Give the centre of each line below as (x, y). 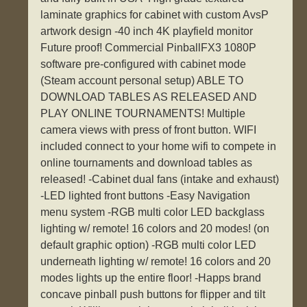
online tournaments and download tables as (147, 163)
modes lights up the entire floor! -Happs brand (151, 278)
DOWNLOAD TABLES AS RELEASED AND (149, 97)
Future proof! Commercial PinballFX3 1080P (149, 48)
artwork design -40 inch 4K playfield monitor (147, 32)
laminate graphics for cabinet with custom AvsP (155, 15)
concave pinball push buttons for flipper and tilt (153, 295)
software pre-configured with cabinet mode (144, 64)
